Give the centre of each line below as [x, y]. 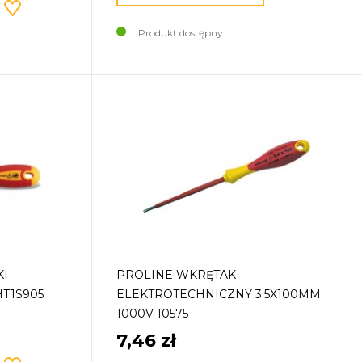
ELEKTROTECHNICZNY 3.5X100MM [219, 295]
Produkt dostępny [181, 33]
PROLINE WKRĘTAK [177, 275]
